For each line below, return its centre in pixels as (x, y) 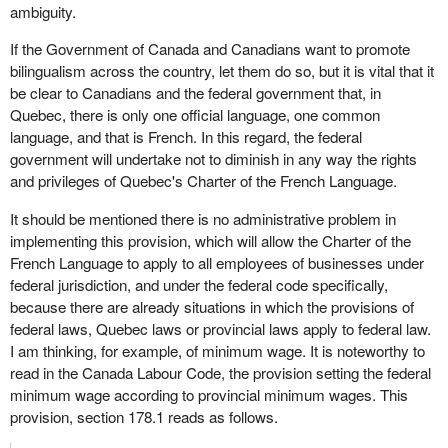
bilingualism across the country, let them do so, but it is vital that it (221, 71)
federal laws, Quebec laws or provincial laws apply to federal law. (220, 328)
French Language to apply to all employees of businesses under (216, 262)
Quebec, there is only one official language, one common (194, 115)
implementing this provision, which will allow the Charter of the (210, 240)
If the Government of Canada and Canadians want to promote (209, 49)
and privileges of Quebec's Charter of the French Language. (203, 181)
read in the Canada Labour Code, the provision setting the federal (220, 372)
